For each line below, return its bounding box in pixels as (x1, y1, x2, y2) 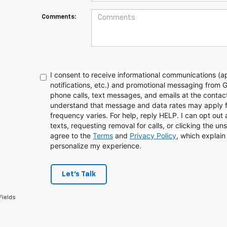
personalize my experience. (50, 141, 142, 150)
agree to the (50, 131, 93, 140)
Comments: (41, 14, 76, 20)
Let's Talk (61, 171, 96, 178)
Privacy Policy (130, 131, 177, 140)
